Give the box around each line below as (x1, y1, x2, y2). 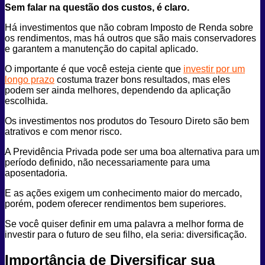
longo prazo (5, 75, 54, 85)
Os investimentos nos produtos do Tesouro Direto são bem (5, 116, 249, 127)
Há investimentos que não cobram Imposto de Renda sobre (5, 22, 253, 33)
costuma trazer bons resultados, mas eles (54, 75, 230, 85)
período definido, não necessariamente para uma (5, 157, 210, 168)
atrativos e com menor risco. (5, 127, 124, 137)
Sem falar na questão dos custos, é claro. (5, 2, 189, 13)
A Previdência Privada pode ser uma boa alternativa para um (5, 147, 259, 157)
